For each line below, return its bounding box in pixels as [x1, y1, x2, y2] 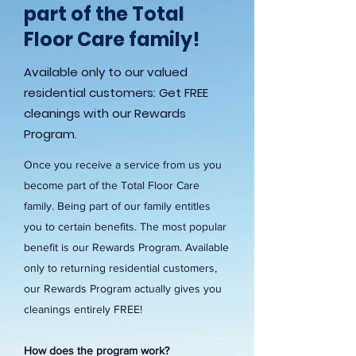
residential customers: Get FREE [24, 84, 208, 101]
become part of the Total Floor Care [24, 179, 199, 192]
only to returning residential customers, [24, 261, 217, 274]
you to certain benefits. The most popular [24, 220, 226, 233]
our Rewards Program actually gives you [24, 282, 222, 295]
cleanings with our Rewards [24, 105, 186, 122]
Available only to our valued [24, 64, 188, 80]
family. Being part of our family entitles [24, 199, 211, 212]
